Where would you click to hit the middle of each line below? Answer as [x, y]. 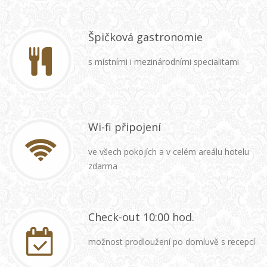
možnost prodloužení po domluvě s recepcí [172, 242]
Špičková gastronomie [145, 37]
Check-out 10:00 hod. [141, 217]
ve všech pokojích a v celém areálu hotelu [169, 152]
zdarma [103, 166]
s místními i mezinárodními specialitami [164, 62]
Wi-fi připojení [125, 127]
